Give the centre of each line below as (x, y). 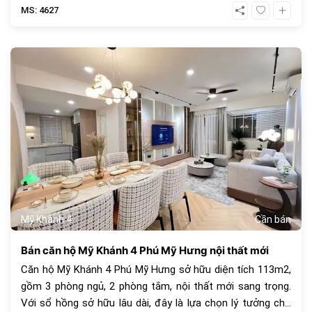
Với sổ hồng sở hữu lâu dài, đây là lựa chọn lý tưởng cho (156, 303)
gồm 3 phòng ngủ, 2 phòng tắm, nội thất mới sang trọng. (156, 287)
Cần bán (273, 220)
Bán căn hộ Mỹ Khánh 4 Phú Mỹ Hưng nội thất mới (145, 250)
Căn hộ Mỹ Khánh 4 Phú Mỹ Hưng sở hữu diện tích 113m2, (156, 270)
